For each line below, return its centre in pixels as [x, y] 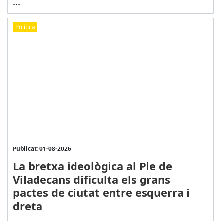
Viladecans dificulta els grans [91, 179]
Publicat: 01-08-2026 [42, 148]
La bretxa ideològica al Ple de [92, 166]
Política [25, 27]
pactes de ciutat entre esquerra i [101, 192]
